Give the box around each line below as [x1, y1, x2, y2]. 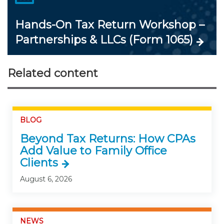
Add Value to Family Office [20, 144, 167, 158]
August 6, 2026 [20, 174, 72, 184]
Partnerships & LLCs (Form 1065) [15, 32, 193, 46]
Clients [20, 156, 58, 170]
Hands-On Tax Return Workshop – [15, 17, 204, 31]
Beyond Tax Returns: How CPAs [20, 132, 195, 146]
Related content [7, 66, 98, 80]
